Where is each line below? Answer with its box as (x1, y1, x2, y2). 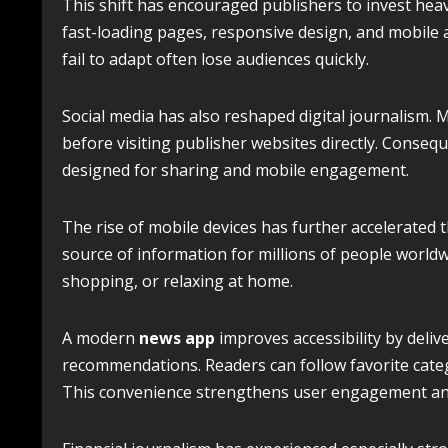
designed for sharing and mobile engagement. (62, 159, 409, 181)
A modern (62, 327, 139, 349)
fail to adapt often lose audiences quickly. (62, 48, 369, 70)
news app (139, 327, 215, 349)
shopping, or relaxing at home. (62, 270, 293, 292)
